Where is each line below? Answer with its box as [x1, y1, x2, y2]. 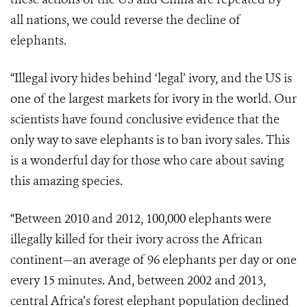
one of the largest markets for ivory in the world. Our [10, 90, 297, 108]
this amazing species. [10, 173, 123, 190]
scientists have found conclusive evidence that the [10, 111, 280, 128]
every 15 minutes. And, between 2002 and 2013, [10, 272, 266, 289]
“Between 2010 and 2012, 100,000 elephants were [10, 210, 271, 228]
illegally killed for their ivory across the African [10, 231, 262, 248]
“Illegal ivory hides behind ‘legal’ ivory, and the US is [10, 70, 292, 87]
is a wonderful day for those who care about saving [10, 152, 284, 169]
